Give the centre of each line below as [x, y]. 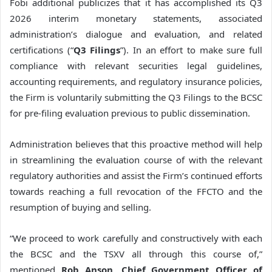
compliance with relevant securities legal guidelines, [136, 65]
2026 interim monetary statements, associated [136, 18]
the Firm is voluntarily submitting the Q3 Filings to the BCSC [136, 97]
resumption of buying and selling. [80, 207]
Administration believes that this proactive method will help [136, 144]
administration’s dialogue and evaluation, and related [136, 34]
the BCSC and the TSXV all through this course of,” [136, 253]
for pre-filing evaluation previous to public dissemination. [130, 113]
